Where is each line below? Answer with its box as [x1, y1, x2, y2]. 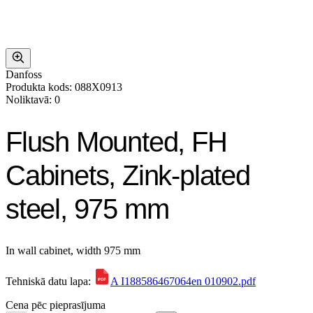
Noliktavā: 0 [6, 94, 60, 105]
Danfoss [6, 68, 42, 80]
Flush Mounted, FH [6, 126, 227, 157]
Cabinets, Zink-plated [6, 159, 250, 191]
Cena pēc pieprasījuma [6, 298, 105, 311]
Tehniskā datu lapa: [6, 275, 94, 287]
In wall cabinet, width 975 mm [6, 244, 140, 256]
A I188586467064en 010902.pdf [110, 275, 256, 287]
